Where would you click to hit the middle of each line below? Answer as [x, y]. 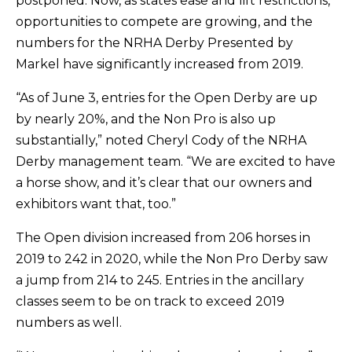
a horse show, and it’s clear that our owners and [165, 183]
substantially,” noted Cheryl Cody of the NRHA [161, 141]
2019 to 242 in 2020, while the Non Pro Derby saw [172, 259]
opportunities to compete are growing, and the [165, 22]
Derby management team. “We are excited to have [176, 162]
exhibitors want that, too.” [96, 204]
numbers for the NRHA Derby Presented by [155, 43]
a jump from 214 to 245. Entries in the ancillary [160, 280]
